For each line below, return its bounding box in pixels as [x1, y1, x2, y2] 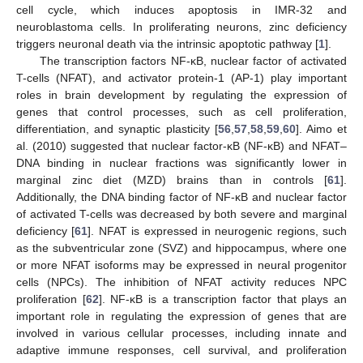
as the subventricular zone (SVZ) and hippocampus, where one [16, 241, 347, 255]
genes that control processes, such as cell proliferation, [16, 105, 347, 119]
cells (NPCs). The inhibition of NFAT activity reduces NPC [16, 275, 347, 289]
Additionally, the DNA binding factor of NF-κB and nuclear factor [16, 190, 347, 204]
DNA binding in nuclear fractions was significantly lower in [16, 156, 347, 170]
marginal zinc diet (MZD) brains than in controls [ [16, 173, 327, 187]
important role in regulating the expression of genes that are [16, 310, 347, 323]
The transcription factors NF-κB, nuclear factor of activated [39, 54, 347, 68]
